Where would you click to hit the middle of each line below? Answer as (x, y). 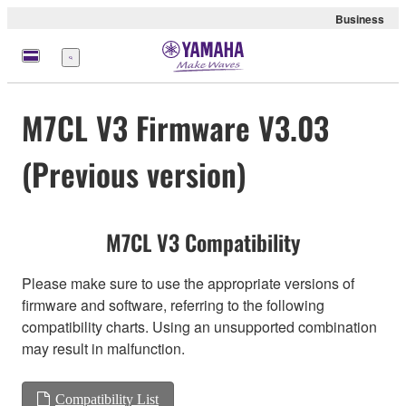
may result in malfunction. (103, 349)
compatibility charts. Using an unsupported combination (199, 327)
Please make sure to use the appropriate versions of (188, 284)
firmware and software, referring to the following (173, 305)
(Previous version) (134, 174)
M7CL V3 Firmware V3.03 (175, 128)
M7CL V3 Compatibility (203, 242)
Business (360, 19)
